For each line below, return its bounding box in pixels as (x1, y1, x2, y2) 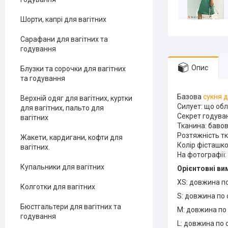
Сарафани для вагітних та (20, 35, 108, 43)
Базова (177, 93, 203, 101)
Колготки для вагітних (20, 183, 95, 191)
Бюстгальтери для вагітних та (20, 203, 121, 211)
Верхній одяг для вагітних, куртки (20, 94, 132, 102)
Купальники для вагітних (20, 163, 104, 171)
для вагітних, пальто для (20, 104, 104, 112)
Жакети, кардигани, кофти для (20, 133, 123, 141)
